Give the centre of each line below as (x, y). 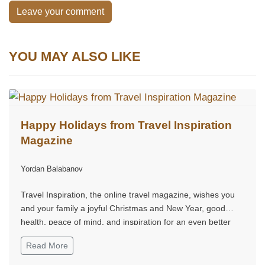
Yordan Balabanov (52, 169)
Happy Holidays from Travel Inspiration (126, 125)
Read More (47, 245)
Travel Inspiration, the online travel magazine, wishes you (128, 194)
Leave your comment (60, 11)
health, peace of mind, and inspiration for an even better (126, 222)
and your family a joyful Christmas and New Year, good (123, 208)
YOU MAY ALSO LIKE (75, 56)
